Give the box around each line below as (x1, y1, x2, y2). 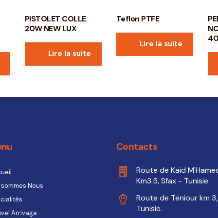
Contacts (116, 140, 158, 153)
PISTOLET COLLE (24, 14, 86, 24)
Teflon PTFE (116, 14, 160, 24)
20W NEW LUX (24, 23, 77, 34)
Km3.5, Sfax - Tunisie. (136, 175, 210, 186)
